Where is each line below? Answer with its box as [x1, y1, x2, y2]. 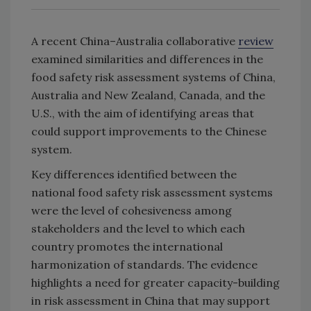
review [238, 33, 274, 48]
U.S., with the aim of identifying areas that [31, 106, 254, 120]
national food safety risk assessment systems [31, 185, 273, 199]
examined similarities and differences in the [31, 51, 263, 66]
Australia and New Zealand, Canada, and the [31, 87, 265, 102]
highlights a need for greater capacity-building [31, 275, 280, 289]
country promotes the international [31, 239, 223, 253]
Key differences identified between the [31, 167, 237, 181]
